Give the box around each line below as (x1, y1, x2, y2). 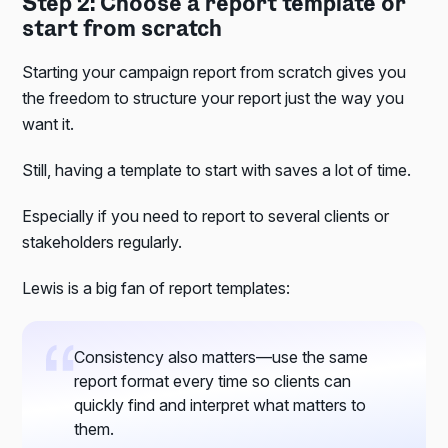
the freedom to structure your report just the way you (22, 87, 405, 108)
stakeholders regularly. (22, 231, 183, 252)
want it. (22, 113, 75, 134)
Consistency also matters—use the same (74, 346, 369, 367)
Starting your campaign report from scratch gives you (22, 61, 407, 82)
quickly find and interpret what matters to (74, 394, 367, 415)
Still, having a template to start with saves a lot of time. (22, 159, 412, 180)
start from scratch (22, 19, 223, 41)
